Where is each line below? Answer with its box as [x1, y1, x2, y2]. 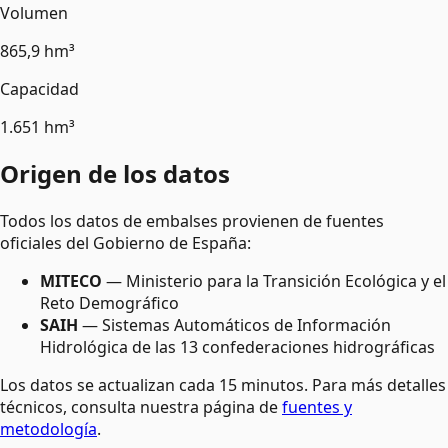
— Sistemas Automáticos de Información [78, 314, 391, 337]
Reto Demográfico [40, 292, 179, 315]
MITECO [40, 270, 102, 293]
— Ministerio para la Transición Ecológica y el [102, 270, 446, 293]
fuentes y [282, 396, 352, 419]
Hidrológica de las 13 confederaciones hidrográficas [40, 336, 435, 359]
